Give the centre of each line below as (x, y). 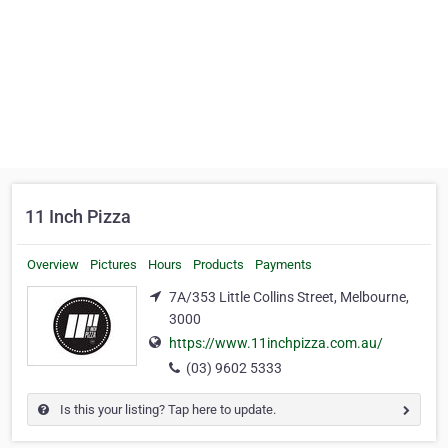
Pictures (113, 264)
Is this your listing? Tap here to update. (166, 410)
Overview (53, 264)
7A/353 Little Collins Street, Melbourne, (289, 297)
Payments (283, 264)
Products (218, 264)
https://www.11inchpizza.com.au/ (276, 343)
